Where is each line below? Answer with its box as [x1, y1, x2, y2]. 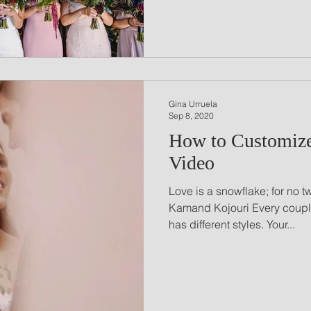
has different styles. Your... [169, 217, 295, 231]
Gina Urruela [169, 98, 217, 109]
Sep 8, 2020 [169, 110, 214, 121]
